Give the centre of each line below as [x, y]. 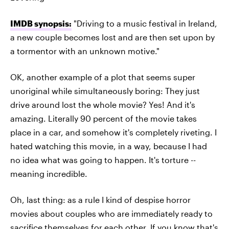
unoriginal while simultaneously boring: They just [105, 91]
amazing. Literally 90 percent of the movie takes [104, 118]
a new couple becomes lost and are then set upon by [112, 37]
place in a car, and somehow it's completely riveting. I [113, 132]
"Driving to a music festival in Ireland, [144, 23]
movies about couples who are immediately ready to [111, 213]
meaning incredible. [49, 174]
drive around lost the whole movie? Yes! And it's [103, 105]
